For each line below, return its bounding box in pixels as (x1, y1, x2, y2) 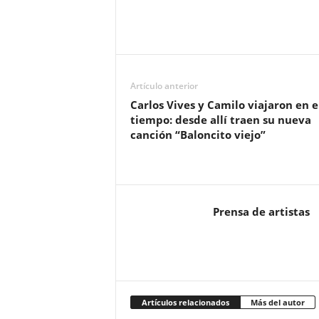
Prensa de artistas (212, 204, 310, 219)
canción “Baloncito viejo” (130, 127, 266, 142)
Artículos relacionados (141, 297, 229, 308)
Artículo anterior (130, 80, 198, 93)
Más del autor (250, 297, 305, 308)
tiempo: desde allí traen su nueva (130, 113, 311, 127)
